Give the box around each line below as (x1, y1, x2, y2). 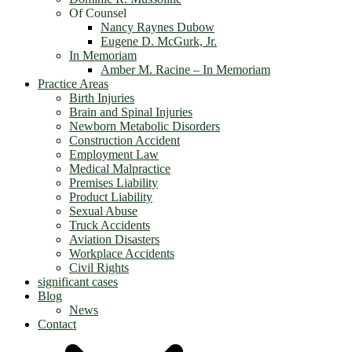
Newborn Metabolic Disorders (69, 119, 220, 133)
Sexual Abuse (69, 204, 137, 218)
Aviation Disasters (69, 233, 159, 246)
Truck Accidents (69, 218, 150, 232)
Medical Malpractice (69, 162, 170, 175)
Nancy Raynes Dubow (101, 20, 214, 34)
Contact (38, 317, 76, 331)
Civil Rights (69, 261, 129, 274)
